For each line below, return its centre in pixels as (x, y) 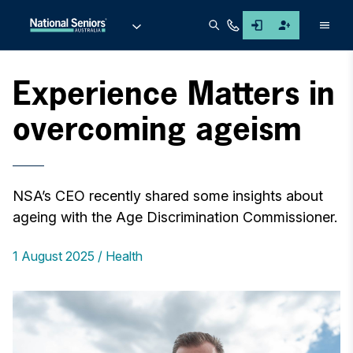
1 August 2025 (54, 256)
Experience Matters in (174, 93)
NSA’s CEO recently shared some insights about (168, 196)
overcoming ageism (157, 128)
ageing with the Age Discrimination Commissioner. (175, 217)
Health (124, 256)
